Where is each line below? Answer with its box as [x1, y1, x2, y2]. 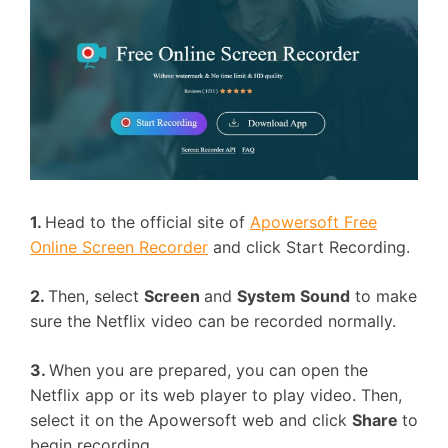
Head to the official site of [45, 212, 250, 232]
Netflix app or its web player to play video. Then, [30, 385, 402, 405]
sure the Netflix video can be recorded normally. [30, 311, 396, 331]
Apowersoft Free [250, 212, 377, 232]
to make [350, 286, 417, 306]
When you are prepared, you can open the [49, 360, 368, 380]
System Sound [237, 286, 350, 306]
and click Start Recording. [208, 237, 410, 257]
